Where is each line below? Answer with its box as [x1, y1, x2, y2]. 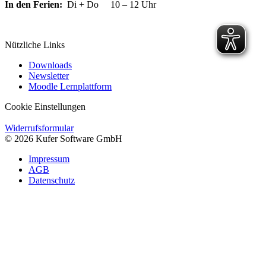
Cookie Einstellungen [5, 102, 85, 112]
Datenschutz [28, 175, 75, 186]
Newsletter [28, 71, 69, 81]
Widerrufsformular [5, 123, 74, 134]
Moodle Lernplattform [28, 81, 112, 92]
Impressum [28, 154, 69, 164]
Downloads [28, 60, 72, 71]
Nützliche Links [5, 40, 65, 50]
